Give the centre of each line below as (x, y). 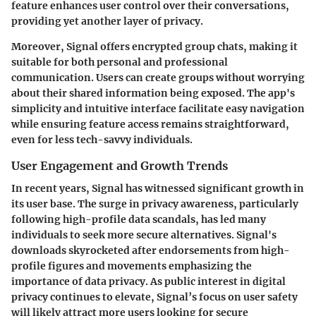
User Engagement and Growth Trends (120, 165)
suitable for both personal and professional (120, 62)
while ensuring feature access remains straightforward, (150, 124)
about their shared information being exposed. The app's (153, 93)
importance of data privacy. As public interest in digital (148, 281)
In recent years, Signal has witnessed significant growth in (158, 188)
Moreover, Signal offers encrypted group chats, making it (154, 46)
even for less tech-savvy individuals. (102, 139)
